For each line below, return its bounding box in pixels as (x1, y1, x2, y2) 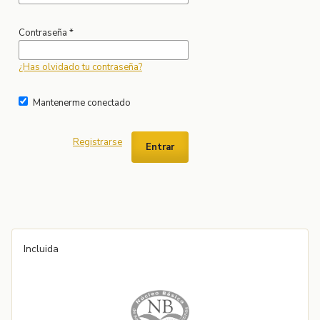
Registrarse (72, 135, 122, 149)
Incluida (24, 241, 61, 256)
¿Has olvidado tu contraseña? (18, 60, 142, 74)
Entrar (145, 140, 174, 154)
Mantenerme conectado (33, 96, 131, 109)
